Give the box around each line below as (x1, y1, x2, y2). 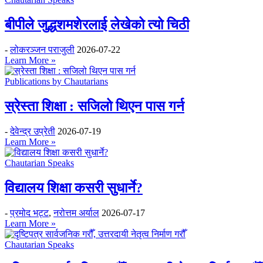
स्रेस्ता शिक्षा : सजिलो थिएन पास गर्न (5, 99, 184, 114)
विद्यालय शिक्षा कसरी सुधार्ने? (5, 180, 143, 195)
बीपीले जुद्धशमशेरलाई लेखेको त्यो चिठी (5, 17, 189, 33)
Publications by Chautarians (5, 76, 108, 87)
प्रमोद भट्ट (10, 207, 49, 218)
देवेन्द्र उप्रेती (10, 126, 55, 136)
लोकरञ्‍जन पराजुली (10, 45, 75, 55)
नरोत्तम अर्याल (53, 207, 99, 218)
